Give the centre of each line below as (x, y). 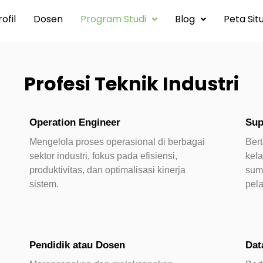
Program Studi (113, 19)
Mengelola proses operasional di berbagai (117, 142)
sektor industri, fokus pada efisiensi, (103, 156)
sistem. (44, 184)
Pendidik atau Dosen (77, 245)
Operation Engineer (75, 122)
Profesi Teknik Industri (131, 84)
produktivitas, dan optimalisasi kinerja (107, 170)
